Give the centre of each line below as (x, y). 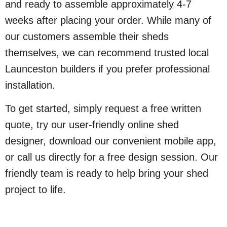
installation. (30, 85)
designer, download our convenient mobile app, (111, 141)
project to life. (35, 190)
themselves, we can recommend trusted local (107, 53)
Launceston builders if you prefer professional (107, 69)
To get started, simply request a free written (103, 109)
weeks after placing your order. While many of (108, 21)
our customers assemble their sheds (87, 37)
